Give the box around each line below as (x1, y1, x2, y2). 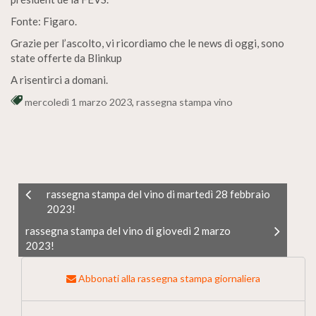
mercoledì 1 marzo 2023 (25, 96, 132, 108)
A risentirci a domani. (11, 73, 108, 86)
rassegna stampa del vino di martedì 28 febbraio (47, 188, 270, 200)
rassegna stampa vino (136, 96, 233, 108)
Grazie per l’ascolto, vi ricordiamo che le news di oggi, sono (11, 37, 284, 49)
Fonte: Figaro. (11, 15, 77, 28)
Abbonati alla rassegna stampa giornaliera (76, 272, 260, 284)
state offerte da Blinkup (11, 51, 122, 64)
